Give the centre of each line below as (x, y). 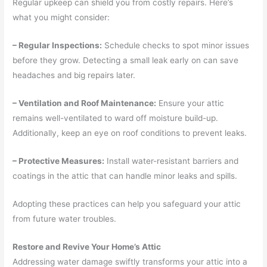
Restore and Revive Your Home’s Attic (87, 246)
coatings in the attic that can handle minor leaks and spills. (125, 176)
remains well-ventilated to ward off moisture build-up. (116, 118)
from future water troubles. (65, 218)
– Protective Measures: (59, 161)
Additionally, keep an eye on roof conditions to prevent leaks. (130, 133)
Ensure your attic (190, 103)
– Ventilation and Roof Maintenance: (85, 103)
